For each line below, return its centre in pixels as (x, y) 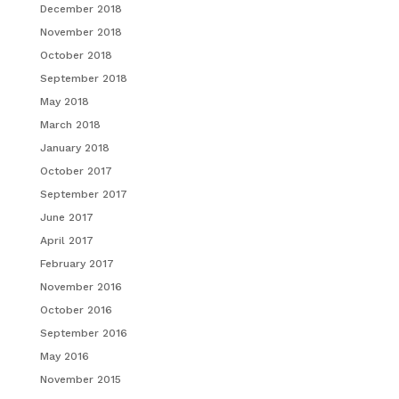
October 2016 (76, 310)
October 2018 (76, 55)
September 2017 (83, 194)
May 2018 (64, 102)
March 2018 (70, 125)
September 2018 (83, 78)
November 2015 (80, 379)
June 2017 (66, 217)
